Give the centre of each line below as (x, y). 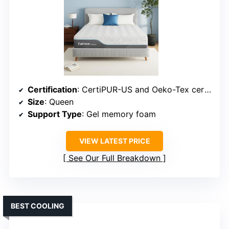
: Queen (59, 102)
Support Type (55, 114)
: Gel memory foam (119, 114)
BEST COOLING (38, 206)
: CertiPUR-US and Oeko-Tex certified (141, 90)
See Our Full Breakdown (114, 158)
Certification (52, 90)
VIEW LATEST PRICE (114, 141)
